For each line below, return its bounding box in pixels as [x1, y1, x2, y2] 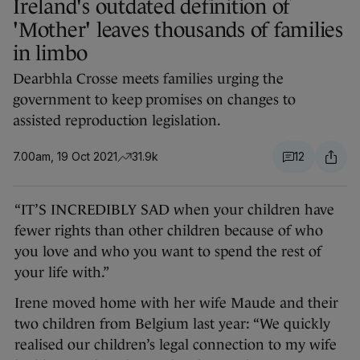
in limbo [13, 41, 88, 66]
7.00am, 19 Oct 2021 [13, 149, 117, 164]
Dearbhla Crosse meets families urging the [13, 71, 284, 88]
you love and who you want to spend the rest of [14, 243, 321, 260]
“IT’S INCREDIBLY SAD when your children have [14, 202, 334, 219]
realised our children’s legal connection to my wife [14, 337, 337, 354]
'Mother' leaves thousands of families [13, 18, 343, 43]
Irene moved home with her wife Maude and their [14, 295, 338, 312]
